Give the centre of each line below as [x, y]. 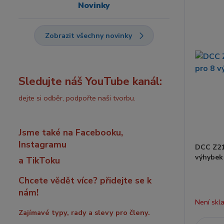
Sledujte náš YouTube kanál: [90, 81]
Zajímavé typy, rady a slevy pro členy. [84, 212]
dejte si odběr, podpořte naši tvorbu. [77, 98]
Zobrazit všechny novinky [89, 36]
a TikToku [39, 160]
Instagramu [42, 144]
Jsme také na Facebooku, [71, 132]
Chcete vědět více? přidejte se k [85, 180]
